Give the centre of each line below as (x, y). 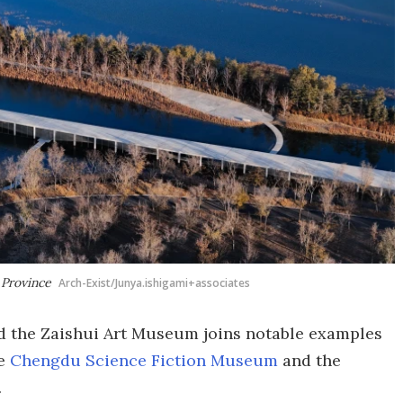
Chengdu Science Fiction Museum (144, 360)
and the (309, 360)
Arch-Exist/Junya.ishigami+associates (154, 283)
